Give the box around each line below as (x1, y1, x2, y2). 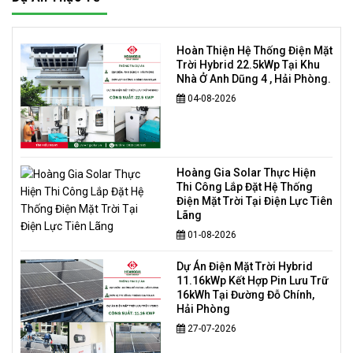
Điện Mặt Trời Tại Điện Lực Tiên (176, 195, 333, 208)
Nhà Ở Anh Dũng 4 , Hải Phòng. (176, 72, 331, 85)
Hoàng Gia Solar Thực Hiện (176, 166, 316, 180)
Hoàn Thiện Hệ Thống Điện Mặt (176, 43, 333, 57)
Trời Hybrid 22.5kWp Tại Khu (176, 58, 320, 71)
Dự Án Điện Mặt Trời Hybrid (176, 260, 313, 273)
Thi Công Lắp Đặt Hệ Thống (176, 180, 313, 194)
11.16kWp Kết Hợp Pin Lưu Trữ (176, 274, 329, 288)
